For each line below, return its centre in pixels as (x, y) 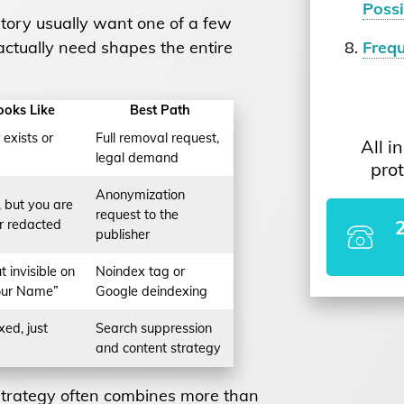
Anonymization (140, 194)
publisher (122, 234)
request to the (137, 214)
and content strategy (158, 348)
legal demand (137, 157)
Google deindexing (151, 291)
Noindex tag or (140, 271)
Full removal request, (157, 138)
